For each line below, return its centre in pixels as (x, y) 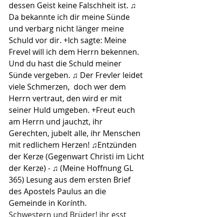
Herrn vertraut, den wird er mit (66, 98)
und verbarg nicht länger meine (67, 28)
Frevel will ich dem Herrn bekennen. (75, 52)
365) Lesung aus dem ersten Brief (70, 179)
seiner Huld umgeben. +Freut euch (73, 110)
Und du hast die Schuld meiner (66, 63)
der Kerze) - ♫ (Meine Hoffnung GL (72, 168)
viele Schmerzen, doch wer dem (68, 86)
